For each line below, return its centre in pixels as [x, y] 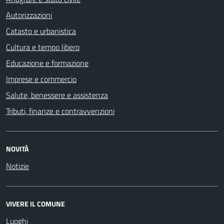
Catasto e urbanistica [41, 31]
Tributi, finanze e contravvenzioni [60, 111]
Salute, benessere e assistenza [57, 95]
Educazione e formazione [47, 63]
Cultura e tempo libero [43, 47]
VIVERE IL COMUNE [35, 203]
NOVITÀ [17, 148]
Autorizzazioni [29, 15]
